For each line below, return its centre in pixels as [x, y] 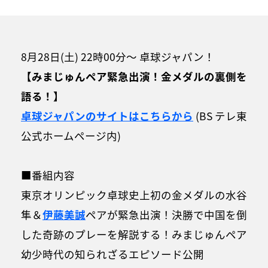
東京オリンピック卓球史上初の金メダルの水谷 [134, 195]
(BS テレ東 [220, 116]
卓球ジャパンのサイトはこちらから [107, 116]
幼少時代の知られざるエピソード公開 [112, 254]
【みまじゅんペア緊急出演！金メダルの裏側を [134, 77]
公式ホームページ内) [71, 136]
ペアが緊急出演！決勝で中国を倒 [166, 215]
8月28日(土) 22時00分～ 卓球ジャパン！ [118, 57]
